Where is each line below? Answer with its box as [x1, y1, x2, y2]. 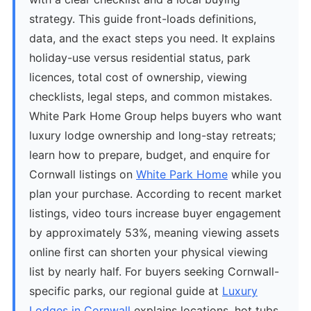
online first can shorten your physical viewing [29, 245, 268, 259]
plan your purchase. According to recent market [29, 187, 282, 201]
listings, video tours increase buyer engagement [29, 206, 281, 220]
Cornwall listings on [29, 167, 136, 181]
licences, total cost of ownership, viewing [29, 70, 247, 84]
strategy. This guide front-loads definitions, [29, 12, 256, 26]
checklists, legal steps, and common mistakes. [29, 90, 272, 103]
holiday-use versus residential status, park [29, 51, 251, 65]
